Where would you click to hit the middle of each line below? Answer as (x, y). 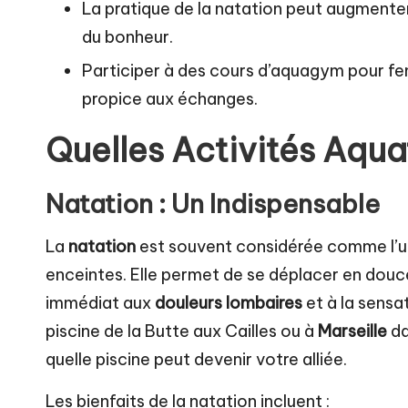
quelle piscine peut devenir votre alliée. (196, 360)
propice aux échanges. (170, 99)
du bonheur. (127, 36)
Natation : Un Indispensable (213, 204)
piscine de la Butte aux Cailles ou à (182, 331)
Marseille (352, 331)
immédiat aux (100, 303)
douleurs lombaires (229, 303)
